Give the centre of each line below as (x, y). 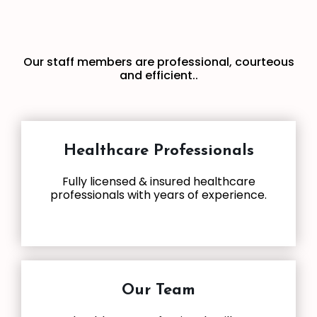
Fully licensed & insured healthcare (158, 182)
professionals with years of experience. (158, 195)
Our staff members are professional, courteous (158, 62)
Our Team (158, 290)
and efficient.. (158, 75)
